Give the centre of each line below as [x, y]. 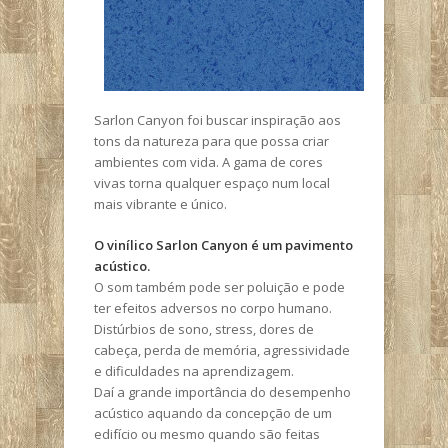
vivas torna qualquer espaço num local [212, 183]
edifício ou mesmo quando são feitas [207, 433]
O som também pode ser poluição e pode [219, 286]
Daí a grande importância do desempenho [222, 391]
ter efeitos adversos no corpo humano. [213, 307]
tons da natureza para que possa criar [211, 141]
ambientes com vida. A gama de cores [208, 162]
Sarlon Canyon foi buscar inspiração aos [217, 120]
